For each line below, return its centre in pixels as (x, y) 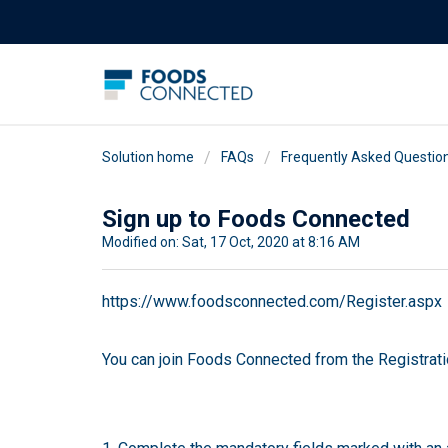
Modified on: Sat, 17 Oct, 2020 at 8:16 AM (231, 241)
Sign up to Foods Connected (256, 218)
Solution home (149, 156)
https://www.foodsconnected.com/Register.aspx (272, 302)
